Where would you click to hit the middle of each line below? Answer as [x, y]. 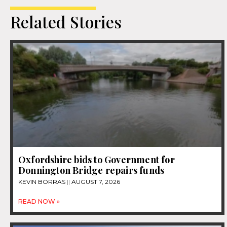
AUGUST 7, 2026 [95, 182]
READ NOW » [39, 202]
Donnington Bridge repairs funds [91, 171]
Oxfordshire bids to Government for [97, 160]
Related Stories [66, 21]
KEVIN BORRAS [43, 182]
